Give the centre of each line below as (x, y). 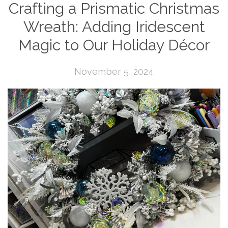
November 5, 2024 (114, 72)
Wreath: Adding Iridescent (114, 27)
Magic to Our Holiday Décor (114, 45)
